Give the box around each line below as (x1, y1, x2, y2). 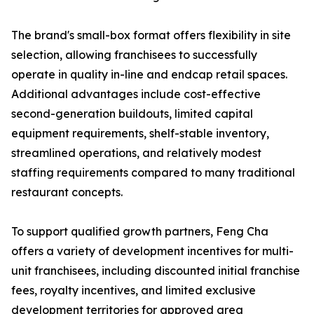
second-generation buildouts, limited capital (11, 107, 253, 121)
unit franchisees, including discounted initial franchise (11, 264, 300, 278)
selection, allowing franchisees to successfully (11, 48, 257, 62)
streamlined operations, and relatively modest (11, 146, 261, 161)
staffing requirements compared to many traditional (11, 165, 295, 180)
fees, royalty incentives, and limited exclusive (11, 283, 256, 298)
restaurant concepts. (11, 185, 123, 200)
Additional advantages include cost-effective (11, 87, 261, 102)
